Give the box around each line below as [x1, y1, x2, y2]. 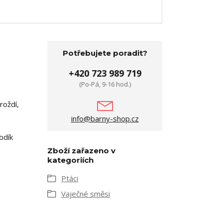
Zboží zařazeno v [47, 146, 115, 156]
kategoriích [47, 155, 94, 165]
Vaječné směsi [61, 189, 110, 199]
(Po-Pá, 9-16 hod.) [79, 80, 131, 89]
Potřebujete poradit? [62, 48, 147, 58]
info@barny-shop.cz [71, 113, 139, 124]
